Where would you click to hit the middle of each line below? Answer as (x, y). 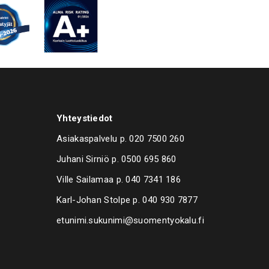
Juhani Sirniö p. (89, 159)
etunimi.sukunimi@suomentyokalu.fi (130, 221)
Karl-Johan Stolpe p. (100, 200)
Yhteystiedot (85, 119)
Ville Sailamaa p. (91, 180)
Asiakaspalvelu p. (93, 139)
